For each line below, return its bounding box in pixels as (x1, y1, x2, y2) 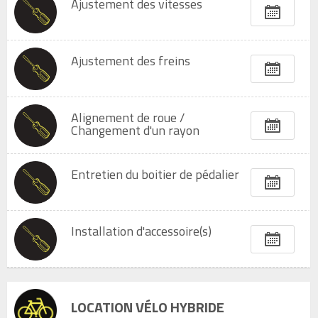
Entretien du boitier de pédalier (71, 165, 239, 184)
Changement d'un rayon (71, 121, 199, 140)
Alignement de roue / (71, 108, 185, 127)
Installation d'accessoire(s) (71, 221, 212, 241)
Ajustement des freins (71, 51, 190, 70)
